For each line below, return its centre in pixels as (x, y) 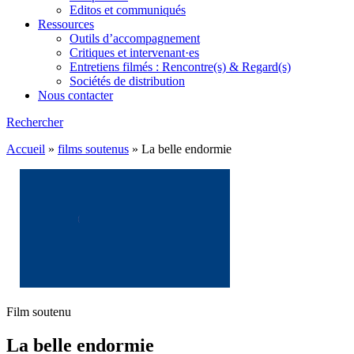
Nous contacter (75, 95)
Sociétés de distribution (127, 81)
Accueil (26, 149)
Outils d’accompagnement (135, 38)
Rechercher (35, 122)
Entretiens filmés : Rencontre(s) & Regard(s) (180, 67)
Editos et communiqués (128, 10)
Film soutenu (39, 312)
